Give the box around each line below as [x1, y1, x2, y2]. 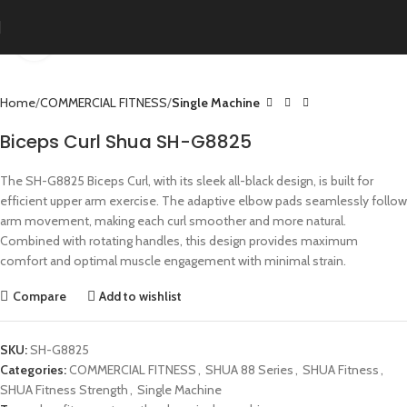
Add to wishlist [99, 287, 183, 304]
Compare [12, 287, 66, 304]
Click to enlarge [54, 33, 134, 47]
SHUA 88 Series [205, 362, 293, 378]
